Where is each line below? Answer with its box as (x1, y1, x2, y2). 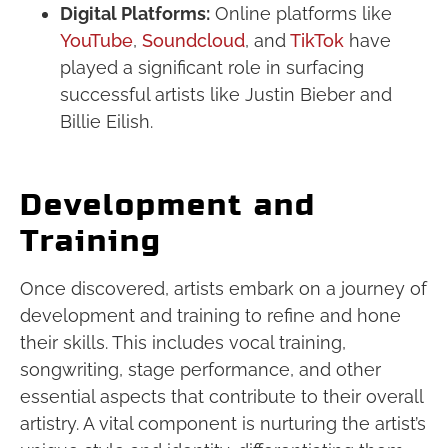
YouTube (60, 29, 133, 51)
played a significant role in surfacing (60, 56, 364, 78)
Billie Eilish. (60, 110, 153, 132)
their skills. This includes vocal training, (20, 331, 346, 353)
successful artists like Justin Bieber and (60, 83, 392, 105)
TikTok (286, 29, 344, 51)
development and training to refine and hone (20, 304, 401, 326)
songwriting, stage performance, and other (20, 358, 381, 380)
